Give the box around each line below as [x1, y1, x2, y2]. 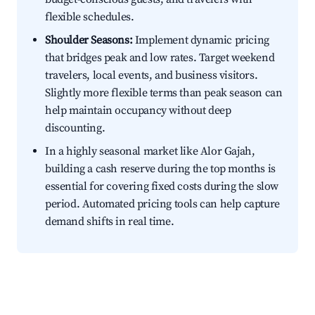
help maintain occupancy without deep [45, 103, 231, 118]
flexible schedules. [45, 10, 134, 25]
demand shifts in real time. [45, 214, 174, 229]
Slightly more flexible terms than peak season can [45, 86, 283, 101]
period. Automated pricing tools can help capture [45, 197, 280, 212]
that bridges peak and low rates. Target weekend [45, 51, 275, 65]
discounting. [45, 121, 105, 136]
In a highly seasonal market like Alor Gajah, [45, 144, 255, 159]
